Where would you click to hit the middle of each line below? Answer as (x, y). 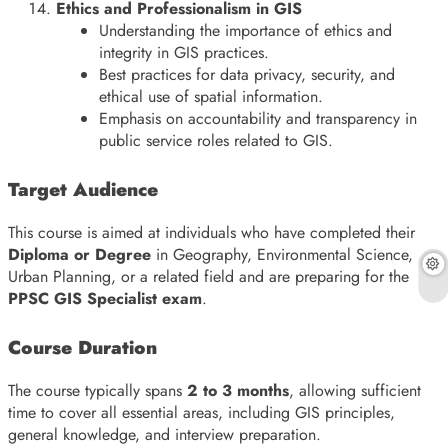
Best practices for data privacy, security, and (247, 75)
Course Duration (82, 348)
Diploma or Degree (79, 255)
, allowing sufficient (355, 390)
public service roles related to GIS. (216, 141)
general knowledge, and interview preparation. (164, 434)
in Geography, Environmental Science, (282, 255)
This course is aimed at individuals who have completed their (211, 233)
